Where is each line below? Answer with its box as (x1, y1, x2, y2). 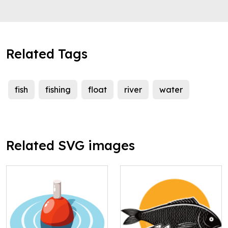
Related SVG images (6, 137, 135, 154)
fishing (45, 84, 71, 95)
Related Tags (6, 46, 88, 62)
